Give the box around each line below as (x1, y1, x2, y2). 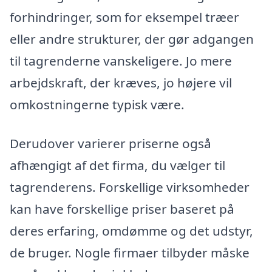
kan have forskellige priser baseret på (10, 200, 234, 218)
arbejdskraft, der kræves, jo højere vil (10, 74, 232, 92)
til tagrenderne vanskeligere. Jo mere (10, 52, 232, 70)
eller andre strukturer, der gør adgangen (10, 30, 254, 48)
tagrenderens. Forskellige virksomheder (10, 178, 250, 196)
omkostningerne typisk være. (10, 96, 185, 114)
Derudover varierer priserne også (10, 135, 211, 152)
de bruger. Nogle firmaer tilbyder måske (10, 244, 250, 262)
